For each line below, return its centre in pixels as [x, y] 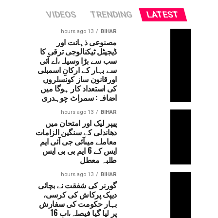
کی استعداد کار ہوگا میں [79, 88]
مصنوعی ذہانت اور [87, 42]
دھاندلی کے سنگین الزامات [76, 132]
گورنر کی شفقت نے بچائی [77, 185]
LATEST [163, 15]
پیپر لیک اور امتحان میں [81, 123]
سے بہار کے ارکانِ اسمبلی [77, 70]
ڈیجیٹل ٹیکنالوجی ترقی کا [78, 51]
